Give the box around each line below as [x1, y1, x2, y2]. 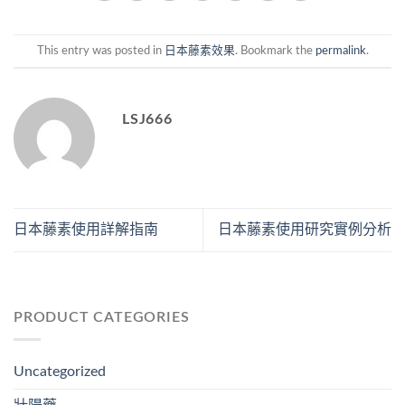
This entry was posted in [36, 44, 165, 56]
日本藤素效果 [164, 44, 235, 56]
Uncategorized [14, 364, 106, 380]
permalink [315, 44, 366, 56]
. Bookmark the [234, 44, 316, 56]
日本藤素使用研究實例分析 [218, 221, 391, 237]
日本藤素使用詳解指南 [14, 221, 158, 237]
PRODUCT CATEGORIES [14, 309, 190, 325]
